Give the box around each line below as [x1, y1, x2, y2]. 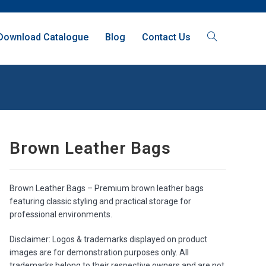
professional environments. [9, 210, 112, 219]
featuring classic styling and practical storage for [9, 197, 191, 206]
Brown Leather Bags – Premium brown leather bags [9, 183, 204, 193]
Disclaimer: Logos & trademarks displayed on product [9, 235, 207, 244]
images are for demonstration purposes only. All [9, 248, 189, 257]
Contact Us [141, 31, 191, 43]
